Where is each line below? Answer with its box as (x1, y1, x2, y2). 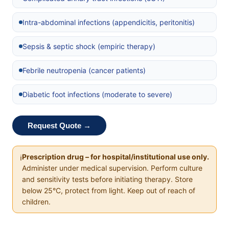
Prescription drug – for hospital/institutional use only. (22, 152, 209, 162)
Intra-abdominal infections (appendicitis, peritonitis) (22, 18, 195, 27)
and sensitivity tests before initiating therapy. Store (22, 175, 193, 184)
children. (22, 197, 51, 207)
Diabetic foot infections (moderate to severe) (22, 90, 172, 99)
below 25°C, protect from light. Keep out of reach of (22, 186, 195, 195)
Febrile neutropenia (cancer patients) (22, 66, 146, 75)
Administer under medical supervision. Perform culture (22, 164, 202, 173)
